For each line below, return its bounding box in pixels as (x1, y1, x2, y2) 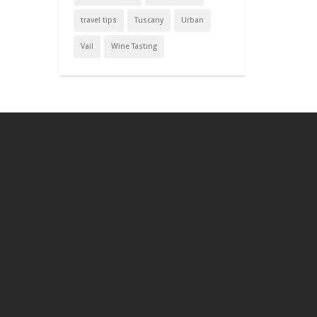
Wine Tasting (110, 42, 157, 51)
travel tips (80, 16, 117, 25)
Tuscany (134, 16, 163, 25)
